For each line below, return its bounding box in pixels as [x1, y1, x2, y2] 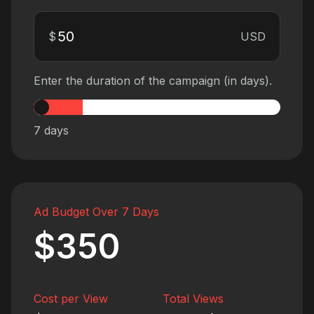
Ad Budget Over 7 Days [34, 205, 159, 219]
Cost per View [34, 292, 108, 306]
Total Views [163, 292, 224, 306]
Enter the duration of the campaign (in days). [34, 74, 272, 88]
